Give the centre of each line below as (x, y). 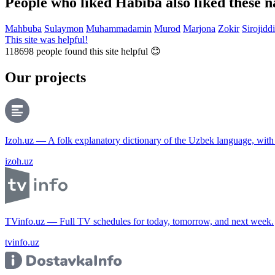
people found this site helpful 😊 (97, 51)
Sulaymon (64, 28)
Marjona (199, 28)
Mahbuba (23, 28)
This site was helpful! (46, 39)
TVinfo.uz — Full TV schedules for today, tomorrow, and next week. (139, 221)
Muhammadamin (119, 28)
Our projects (45, 77)
